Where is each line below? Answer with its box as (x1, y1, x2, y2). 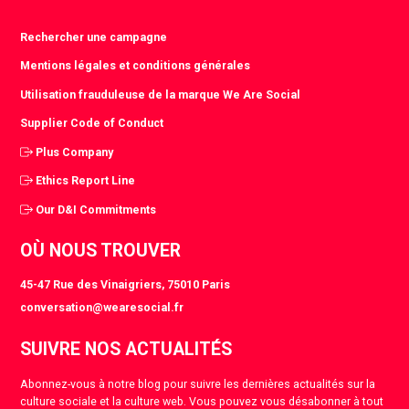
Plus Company (36, 144, 114, 159)
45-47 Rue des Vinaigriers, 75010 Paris (20, 278, 231, 292)
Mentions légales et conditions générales (20, 58, 251, 73)
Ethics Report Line (36, 173, 136, 188)
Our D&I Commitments (36, 202, 157, 216)
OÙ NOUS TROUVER (20, 240, 182, 262)
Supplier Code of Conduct (20, 116, 164, 131)
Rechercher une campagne (20, 29, 168, 44)
